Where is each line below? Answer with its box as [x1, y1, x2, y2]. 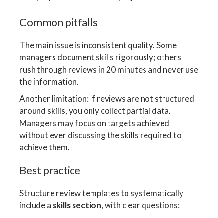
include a [19, 200, 53, 211]
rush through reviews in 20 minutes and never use [19, 64, 199, 75]
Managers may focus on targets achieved [19, 118, 170, 128]
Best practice [19, 163, 80, 177]
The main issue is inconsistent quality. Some [19, 40, 177, 51]
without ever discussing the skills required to [19, 130, 182, 141]
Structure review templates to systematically [19, 188, 184, 199]
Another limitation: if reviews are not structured [19, 93, 195, 104]
